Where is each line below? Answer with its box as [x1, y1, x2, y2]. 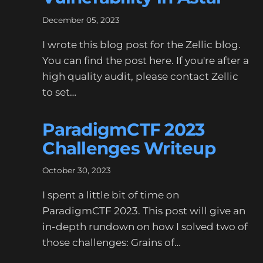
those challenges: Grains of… [42, 237, 181, 248]
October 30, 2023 [42, 166, 112, 175]
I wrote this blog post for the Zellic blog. [42, 38, 241, 50]
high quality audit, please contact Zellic [42, 70, 239, 82]
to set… [42, 86, 77, 98]
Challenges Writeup [42, 137, 216, 159]
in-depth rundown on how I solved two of [42, 221, 248, 232]
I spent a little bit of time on [42, 189, 180, 201]
